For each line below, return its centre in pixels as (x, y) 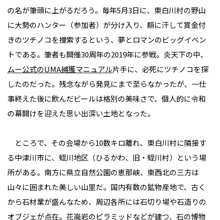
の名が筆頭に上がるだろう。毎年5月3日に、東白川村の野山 (107, 10)
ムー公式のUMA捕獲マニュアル (60, 69)
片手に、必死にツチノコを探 (160, 69)
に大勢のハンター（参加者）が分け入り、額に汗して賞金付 (107, 25)
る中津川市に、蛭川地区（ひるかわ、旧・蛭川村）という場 (107, 157)
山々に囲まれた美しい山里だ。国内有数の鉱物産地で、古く (107, 187)
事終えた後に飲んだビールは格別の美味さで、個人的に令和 (107, 98)
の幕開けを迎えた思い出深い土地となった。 (81, 113)
